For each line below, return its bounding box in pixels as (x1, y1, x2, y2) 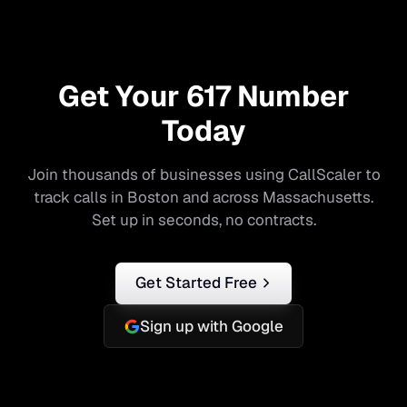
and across (179, 186, 263, 207)
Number (230, 76, 350, 114)
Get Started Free (134, 273, 257, 293)
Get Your (57, 76, 186, 114)
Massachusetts (263, 186, 371, 207)
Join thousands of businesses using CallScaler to (26, 164, 381, 184)
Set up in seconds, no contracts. (91, 209, 316, 230)
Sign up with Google (139, 315, 283, 336)
